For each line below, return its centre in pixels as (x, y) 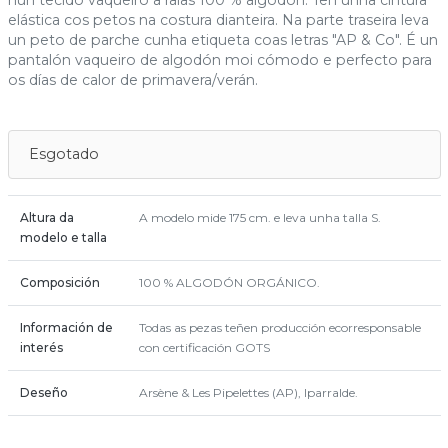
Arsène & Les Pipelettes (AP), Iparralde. (248, 393)
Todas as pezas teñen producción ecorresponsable (279, 328)
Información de (66, 328)
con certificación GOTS (204, 348)
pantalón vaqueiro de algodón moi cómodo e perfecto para (219, 60)
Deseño (43, 393)
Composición (59, 283)
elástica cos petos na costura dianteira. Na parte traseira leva (218, 20)
